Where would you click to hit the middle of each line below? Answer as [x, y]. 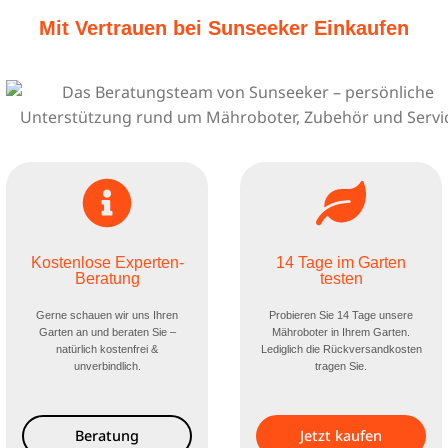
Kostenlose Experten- [107, 262]
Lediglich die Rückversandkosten [341, 348]
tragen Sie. [341, 365]
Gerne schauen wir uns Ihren [107, 314]
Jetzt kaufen [341, 435]
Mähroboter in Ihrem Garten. [341, 331]
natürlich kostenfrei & [107, 348]
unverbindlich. [107, 365]
